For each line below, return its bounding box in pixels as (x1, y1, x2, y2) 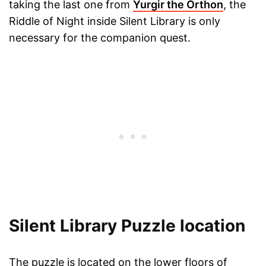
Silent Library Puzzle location (9, 216, 245, 236)
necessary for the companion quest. (9, 31, 191, 45)
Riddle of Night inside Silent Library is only (9, 15, 220, 28)
